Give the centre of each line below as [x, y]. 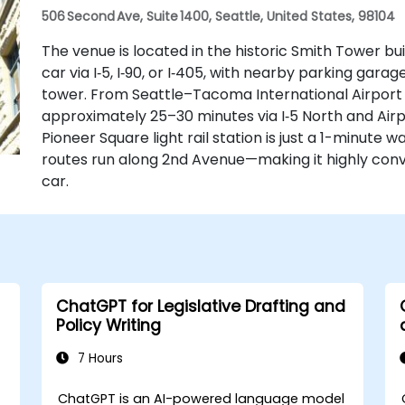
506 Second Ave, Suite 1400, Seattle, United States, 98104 [218, 16]
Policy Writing [108, 325]
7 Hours [98, 358]
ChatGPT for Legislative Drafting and [200, 306]
